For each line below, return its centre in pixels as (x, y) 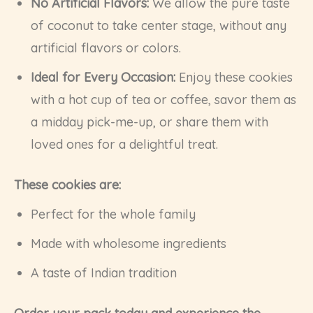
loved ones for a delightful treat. (124, 145)
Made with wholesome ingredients (129, 244)
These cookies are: (67, 185)
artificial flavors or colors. (106, 48)
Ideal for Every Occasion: (103, 78)
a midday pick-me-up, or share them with (150, 122)
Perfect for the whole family (113, 214)
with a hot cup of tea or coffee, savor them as (163, 100)
